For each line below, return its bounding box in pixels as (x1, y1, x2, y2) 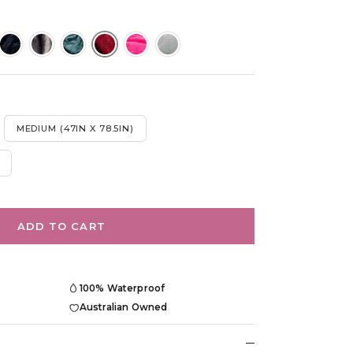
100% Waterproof (79, 283, 165, 295)
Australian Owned (79, 302, 168, 314)
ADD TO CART (17, 219, 106, 232)
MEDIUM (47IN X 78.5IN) (16, 122, 134, 134)
